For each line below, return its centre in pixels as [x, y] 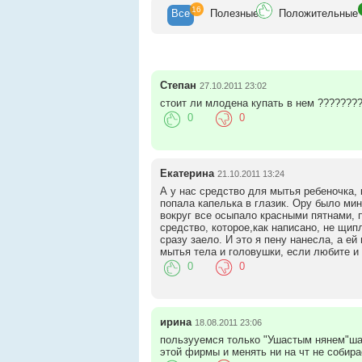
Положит [300, 13]
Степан [178, 85]
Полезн [227, 13]
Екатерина [187, 173]
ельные [339, 13]
